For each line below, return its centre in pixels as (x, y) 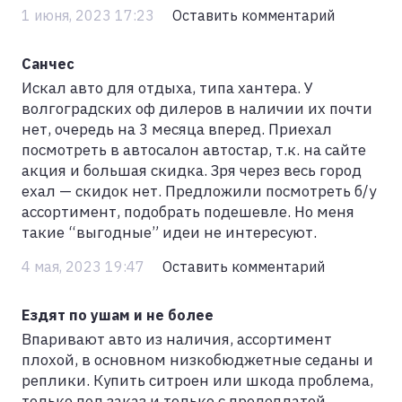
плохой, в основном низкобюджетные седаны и (197, 359)
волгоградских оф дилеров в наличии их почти (197, 109)
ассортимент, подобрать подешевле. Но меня (188, 212)
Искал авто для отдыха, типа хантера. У (167, 88)
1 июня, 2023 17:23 (90, 15)
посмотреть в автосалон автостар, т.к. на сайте (194, 150)
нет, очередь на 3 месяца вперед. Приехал (177, 130)
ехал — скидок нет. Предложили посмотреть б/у (199, 192)
